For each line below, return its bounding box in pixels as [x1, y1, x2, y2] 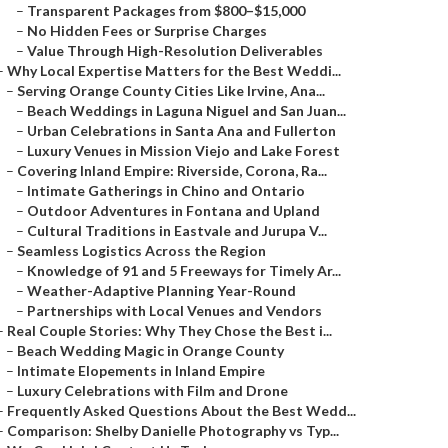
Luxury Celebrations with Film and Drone [17, 382, 288, 399]
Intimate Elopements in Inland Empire [17, 362, 265, 379]
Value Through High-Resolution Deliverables [27, 42, 323, 59]
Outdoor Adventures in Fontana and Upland [27, 202, 320, 219]
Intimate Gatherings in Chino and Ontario [27, 182, 305, 199]
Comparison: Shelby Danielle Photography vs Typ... [7, 422, 339, 439]
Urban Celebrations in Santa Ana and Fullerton [27, 122, 336, 139]
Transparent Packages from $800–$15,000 [27, 2, 305, 19]
